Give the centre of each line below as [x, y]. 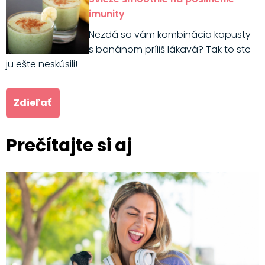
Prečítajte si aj [69, 145]
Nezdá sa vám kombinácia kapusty [169, 35]
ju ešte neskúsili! [43, 64]
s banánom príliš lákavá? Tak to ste [169, 50]
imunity [106, 14]
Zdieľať [33, 103]
